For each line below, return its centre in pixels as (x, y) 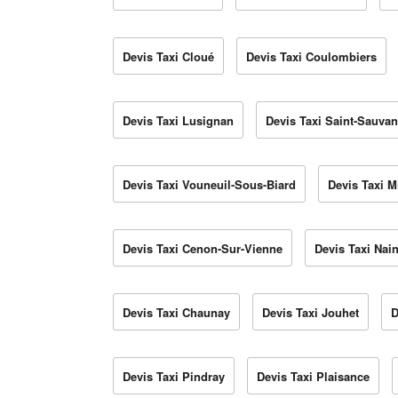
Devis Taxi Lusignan (178, 121)
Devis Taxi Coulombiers (311, 57)
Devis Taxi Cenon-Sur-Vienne (203, 249)
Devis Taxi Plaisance (313, 377)
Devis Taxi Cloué (168, 57)
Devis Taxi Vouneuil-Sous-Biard (209, 185)
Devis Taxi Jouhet (310, 313)
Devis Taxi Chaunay (176, 313)
